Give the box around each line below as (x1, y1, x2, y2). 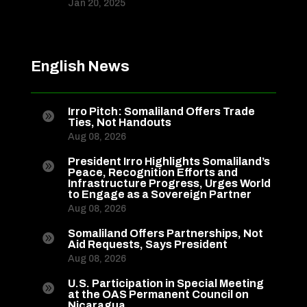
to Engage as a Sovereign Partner (67, 188, 251, 201)
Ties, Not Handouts (67, 116, 171, 129)
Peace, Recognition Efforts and (67, 167, 238, 179)
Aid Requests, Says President (67, 238, 228, 251)
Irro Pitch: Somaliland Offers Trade (67, 106, 255, 118)
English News (30, 58, 130, 75)
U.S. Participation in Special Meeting (67, 278, 264, 290)
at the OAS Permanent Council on (67, 288, 249, 301)
